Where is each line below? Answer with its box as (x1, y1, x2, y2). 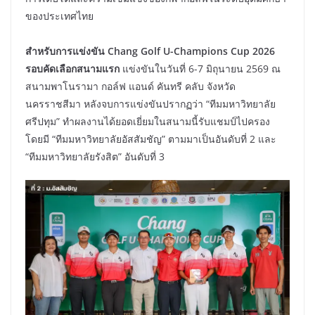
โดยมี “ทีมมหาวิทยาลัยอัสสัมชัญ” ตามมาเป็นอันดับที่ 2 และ (25, 131, 276, 146)
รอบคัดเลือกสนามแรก (25, 61, 122, 75)
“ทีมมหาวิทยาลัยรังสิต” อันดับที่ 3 (25, 149, 167, 163)
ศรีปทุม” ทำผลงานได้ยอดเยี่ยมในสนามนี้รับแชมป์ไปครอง (25, 114, 270, 128)
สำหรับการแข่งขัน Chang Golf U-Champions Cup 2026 (25, 44, 275, 58)
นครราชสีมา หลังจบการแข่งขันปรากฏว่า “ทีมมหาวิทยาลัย (25, 96, 276, 110)
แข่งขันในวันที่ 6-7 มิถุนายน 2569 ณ (122, 61, 281, 75)
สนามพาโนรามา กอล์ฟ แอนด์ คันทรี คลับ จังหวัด (25, 79, 236, 93)
